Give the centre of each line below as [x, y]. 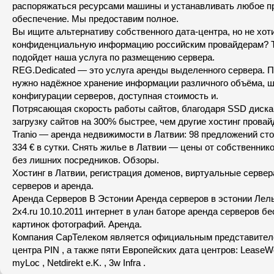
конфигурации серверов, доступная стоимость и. [115, 96]
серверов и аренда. [53, 186]
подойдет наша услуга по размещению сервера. [113, 57]
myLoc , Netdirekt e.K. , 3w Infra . [79, 263]
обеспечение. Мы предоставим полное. [95, 19]
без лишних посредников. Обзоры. [86, 160]
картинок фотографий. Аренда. [77, 224]
